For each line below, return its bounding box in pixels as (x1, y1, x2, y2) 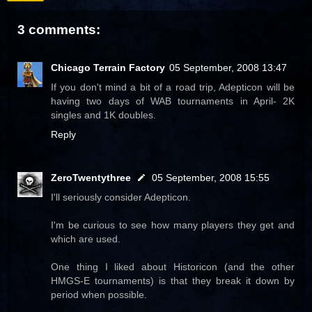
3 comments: (17, 22, 100, 38)
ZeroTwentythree (51, 171, 131, 183)
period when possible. (51, 288, 147, 300)
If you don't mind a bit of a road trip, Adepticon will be (51, 81, 295, 93)
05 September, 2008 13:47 (169, 61, 287, 73)
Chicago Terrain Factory (51, 61, 165, 73)
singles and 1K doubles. (51, 109, 156, 120)
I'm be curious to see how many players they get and (51, 219, 295, 231)
